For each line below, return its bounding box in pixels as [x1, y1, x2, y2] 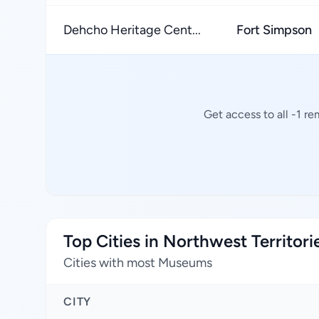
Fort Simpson [236, 22, 312, 38]
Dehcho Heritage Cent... [63, 22, 201, 38]
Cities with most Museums [63, 255, 212, 271]
